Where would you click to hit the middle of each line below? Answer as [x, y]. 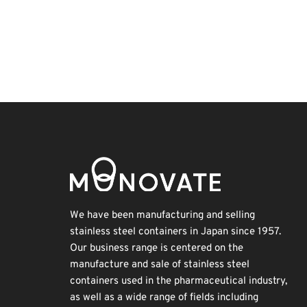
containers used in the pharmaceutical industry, [179, 281]
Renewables [183, 38]
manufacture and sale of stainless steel [160, 265]
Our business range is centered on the [157, 248]
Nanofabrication [145, 12]
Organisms [90, 12]
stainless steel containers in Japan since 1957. [175, 232]
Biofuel [144, 38]
